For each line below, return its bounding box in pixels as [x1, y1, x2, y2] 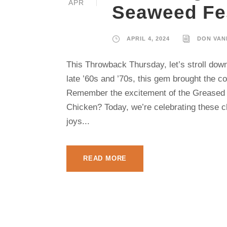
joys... [66, 116, 90, 126]
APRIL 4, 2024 [127, 35, 170, 42]
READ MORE [83, 154, 127, 162]
